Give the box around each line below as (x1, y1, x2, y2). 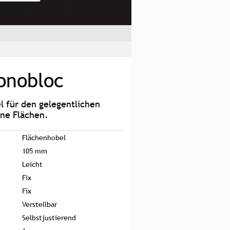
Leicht (22, 160, 43, 168)
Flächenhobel (22, 133, 66, 142)
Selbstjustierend (22, 213, 76, 222)
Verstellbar (22, 200, 57, 208)
